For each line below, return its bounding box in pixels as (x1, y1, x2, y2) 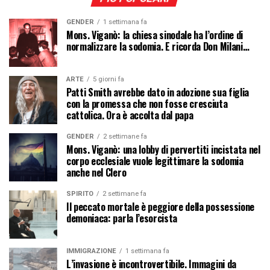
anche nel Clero (66, 165, 127, 180)
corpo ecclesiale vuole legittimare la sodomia (66, 153, 243, 168)
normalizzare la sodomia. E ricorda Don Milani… (66, 39, 250, 54)
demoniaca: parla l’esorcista (66, 210, 178, 225)
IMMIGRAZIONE (66, 246, 116, 255)
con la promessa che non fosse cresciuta (66, 96, 228, 111)
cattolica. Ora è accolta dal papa (66, 107, 193, 122)
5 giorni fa (93, 75, 124, 83)
